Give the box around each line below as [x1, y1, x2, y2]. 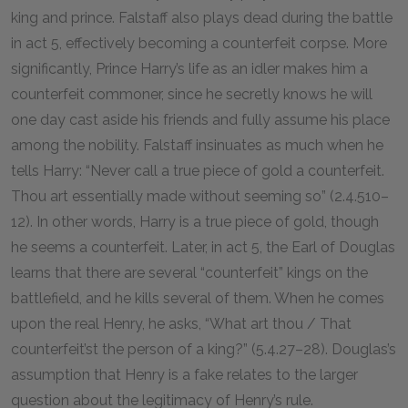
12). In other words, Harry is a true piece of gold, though [11, 213, 379, 230]
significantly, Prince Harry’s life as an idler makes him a [11, 60, 368, 77]
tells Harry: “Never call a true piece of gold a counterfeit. [11, 162, 384, 179]
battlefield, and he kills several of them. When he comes [11, 290, 384, 307]
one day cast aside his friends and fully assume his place [11, 111, 390, 128]
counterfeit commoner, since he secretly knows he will [11, 86, 372, 103]
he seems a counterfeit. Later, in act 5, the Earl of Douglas [11, 239, 395, 256]
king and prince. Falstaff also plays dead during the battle [11, 9, 393, 26]
